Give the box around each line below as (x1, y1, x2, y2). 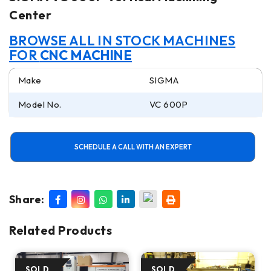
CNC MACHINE (39, 47, 132, 64)
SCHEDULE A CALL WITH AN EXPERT (74, 143, 192, 151)
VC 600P (149, 99, 188, 110)
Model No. (18, 99, 62, 110)
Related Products (9, 223, 112, 238)
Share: (9, 192, 45, 206)
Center (9, 7, 52, 22)
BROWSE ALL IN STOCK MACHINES (9, 32, 236, 49)
